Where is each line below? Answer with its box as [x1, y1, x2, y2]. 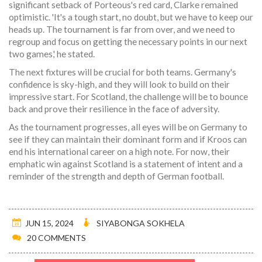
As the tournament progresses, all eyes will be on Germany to [9, 122, 247, 133]
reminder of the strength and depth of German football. [9, 171, 224, 182]
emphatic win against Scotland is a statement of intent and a [9, 158, 243, 170]
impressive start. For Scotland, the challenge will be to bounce [9, 91, 248, 102]
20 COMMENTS [27, 233, 86, 243]
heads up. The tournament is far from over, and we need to [9, 24, 235, 35]
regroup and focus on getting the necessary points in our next [9, 36, 247, 47]
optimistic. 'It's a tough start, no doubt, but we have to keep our [9, 12, 253, 23]
